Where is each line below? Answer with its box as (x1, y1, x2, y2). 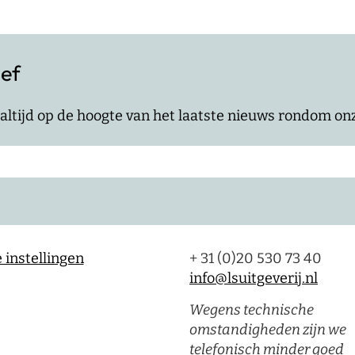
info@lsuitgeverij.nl (189, 269, 318, 287)
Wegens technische (189, 300, 314, 319)
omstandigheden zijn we (189, 320, 346, 338)
